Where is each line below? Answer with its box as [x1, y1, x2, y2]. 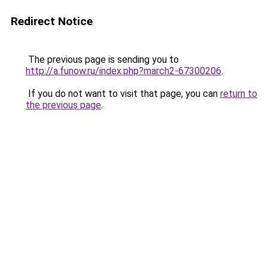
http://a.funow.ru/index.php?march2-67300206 [26, 65, 221, 77]
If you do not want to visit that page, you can [26, 88, 220, 99]
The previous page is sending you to [26, 54, 179, 65]
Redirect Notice [11, 14, 93, 28]
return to [220, 88, 257, 99]
